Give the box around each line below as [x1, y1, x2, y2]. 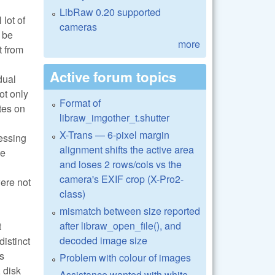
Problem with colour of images [60, 250, 191, 265]
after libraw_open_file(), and [60, 218, 181, 233]
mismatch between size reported [60, 203, 200, 218]
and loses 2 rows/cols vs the [60, 157, 182, 171]
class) [60, 186, 85, 201]
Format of [60, 95, 101, 110]
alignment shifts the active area [60, 142, 194, 157]
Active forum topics [50, 66, 176, 87]
